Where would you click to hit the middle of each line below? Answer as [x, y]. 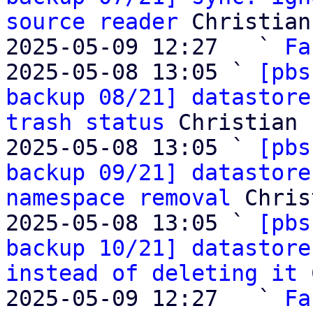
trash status [85, 122]
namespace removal [118, 198]
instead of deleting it [152, 273]
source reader [92, 22]
